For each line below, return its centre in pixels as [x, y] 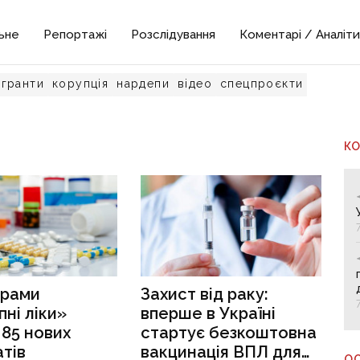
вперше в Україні [209, 314]
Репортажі [76, 35]
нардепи [143, 84]
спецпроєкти [262, 84]
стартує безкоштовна [229, 333]
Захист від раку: [205, 295]
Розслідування [174, 35]
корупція [81, 84]
